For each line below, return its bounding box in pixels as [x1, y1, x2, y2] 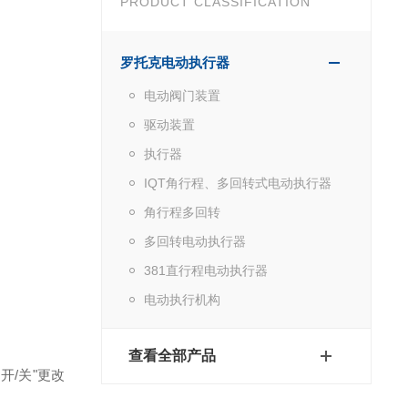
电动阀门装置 [143, 87, 220, 103]
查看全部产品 [127, 347, 216, 363]
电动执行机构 [143, 291, 220, 307]
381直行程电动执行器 [143, 262, 268, 278]
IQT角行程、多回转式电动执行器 [143, 175, 331, 190]
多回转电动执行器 [143, 233, 246, 249]
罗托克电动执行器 [119, 54, 229, 70]
